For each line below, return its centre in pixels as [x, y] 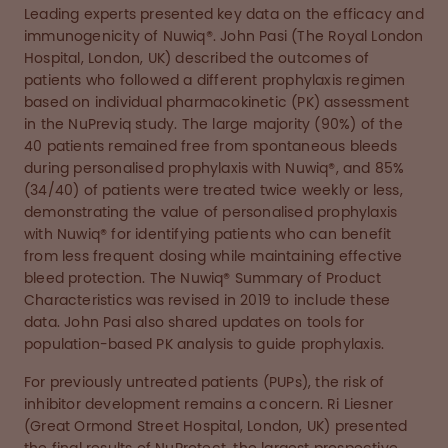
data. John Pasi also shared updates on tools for [194, 322]
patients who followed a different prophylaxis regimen [215, 80]
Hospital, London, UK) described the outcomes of [197, 58]
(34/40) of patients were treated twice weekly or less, [213, 190]
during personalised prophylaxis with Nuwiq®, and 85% [214, 168]
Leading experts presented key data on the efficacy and [224, 14]
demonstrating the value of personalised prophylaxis [211, 212]
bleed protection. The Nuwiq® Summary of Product [203, 278]
